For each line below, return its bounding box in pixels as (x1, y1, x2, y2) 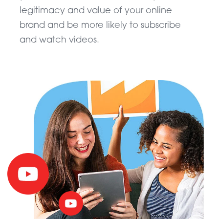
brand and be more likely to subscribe (20, 21, 181, 30)
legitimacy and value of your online (20, 6, 172, 16)
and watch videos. (20, 35, 99, 45)
